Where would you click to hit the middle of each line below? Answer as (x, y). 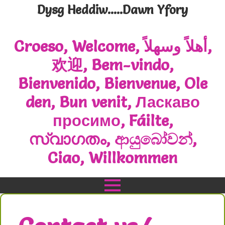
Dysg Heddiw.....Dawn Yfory (113, 10)
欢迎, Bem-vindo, (113, 65)
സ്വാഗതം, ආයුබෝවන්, (113, 139)
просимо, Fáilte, (113, 121)
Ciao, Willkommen (113, 158)
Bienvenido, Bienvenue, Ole (113, 83)
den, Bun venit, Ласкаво (113, 102)
